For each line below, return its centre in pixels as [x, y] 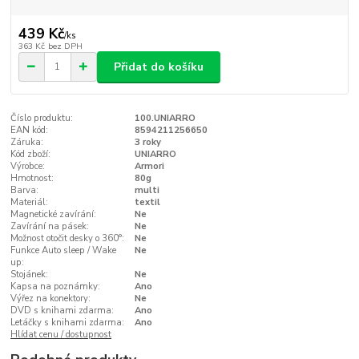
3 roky [147, 143]
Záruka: [27, 143]
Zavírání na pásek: [50, 227]
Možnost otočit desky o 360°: [68, 239]
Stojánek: [30, 275]
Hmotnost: [32, 179]
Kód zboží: [31, 155]
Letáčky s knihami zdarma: [68, 323]
